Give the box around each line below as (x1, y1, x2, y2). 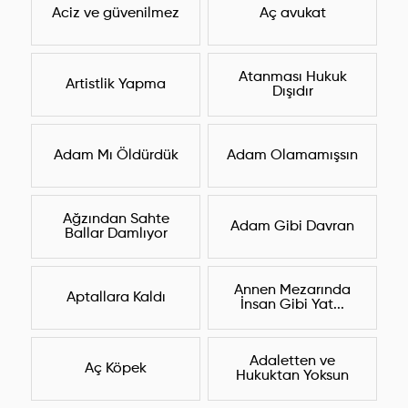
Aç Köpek (85, 362, 147, 377)
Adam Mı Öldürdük (53, 148, 178, 164)
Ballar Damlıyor (64, 227, 168, 242)
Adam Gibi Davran (230, 219, 354, 235)
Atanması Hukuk (238, 70, 347, 86)
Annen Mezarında (234, 283, 351, 299)
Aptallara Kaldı (66, 291, 166, 306)
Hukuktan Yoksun (236, 369, 349, 384)
